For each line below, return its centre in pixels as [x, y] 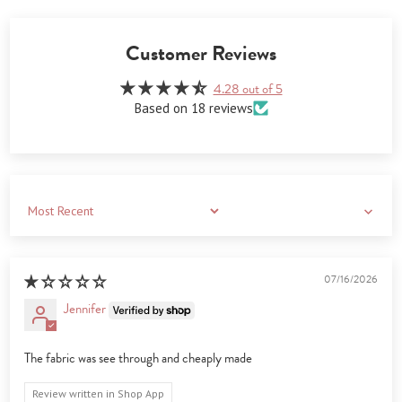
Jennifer [85, 309]
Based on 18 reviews [193, 109]
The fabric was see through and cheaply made [139, 358]
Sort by [40, 218]
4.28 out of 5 [248, 89]
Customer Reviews [201, 53]
